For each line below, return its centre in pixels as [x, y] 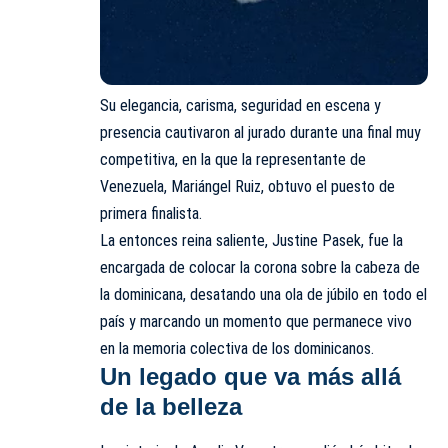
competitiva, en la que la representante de [233, 160]
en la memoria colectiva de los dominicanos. [237, 349]
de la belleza [171, 407]
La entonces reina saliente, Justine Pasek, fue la [251, 241]
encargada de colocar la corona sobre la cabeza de [260, 268]
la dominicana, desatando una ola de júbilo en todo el [263, 295]
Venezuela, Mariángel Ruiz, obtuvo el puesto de [247, 187]
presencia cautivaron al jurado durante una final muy [260, 133]
